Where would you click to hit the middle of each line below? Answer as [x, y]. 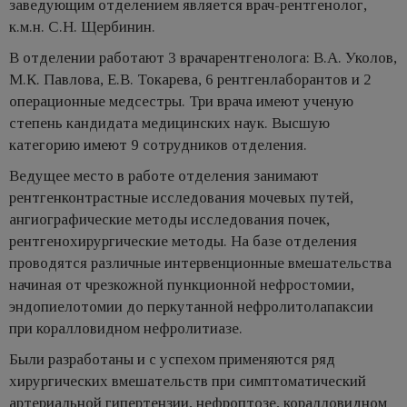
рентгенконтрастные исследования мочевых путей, [181, 197]
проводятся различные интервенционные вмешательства [200, 263]
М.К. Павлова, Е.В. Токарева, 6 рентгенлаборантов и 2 [190, 79]
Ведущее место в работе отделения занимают [164, 175]
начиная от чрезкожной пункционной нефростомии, [182, 284]
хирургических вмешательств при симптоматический [188, 381]
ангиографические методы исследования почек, [169, 219]
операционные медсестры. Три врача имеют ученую [181, 101]
